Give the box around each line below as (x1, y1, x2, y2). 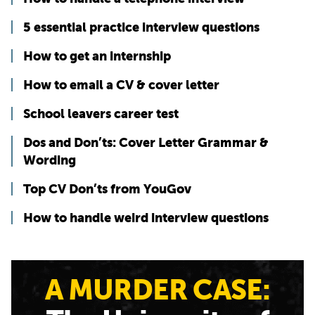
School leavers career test (23, 106, 179, 122)
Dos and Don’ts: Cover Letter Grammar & (23, 135, 269, 150)
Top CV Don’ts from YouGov (23, 181, 191, 197)
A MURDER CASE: (44, 274, 271, 307)
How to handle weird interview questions (23, 210, 269, 226)
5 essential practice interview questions (23, 20, 259, 35)
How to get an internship (23, 49, 171, 64)
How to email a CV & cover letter (23, 77, 219, 93)
